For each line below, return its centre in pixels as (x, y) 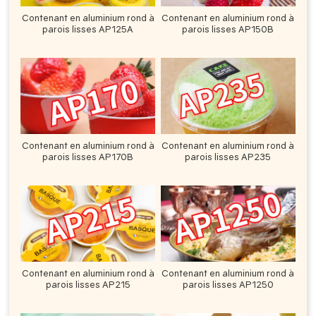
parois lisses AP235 (228, 156)
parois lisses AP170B (88, 156)
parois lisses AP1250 (228, 284)
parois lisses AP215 (88, 284)
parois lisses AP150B (228, 29)
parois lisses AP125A (88, 29)
